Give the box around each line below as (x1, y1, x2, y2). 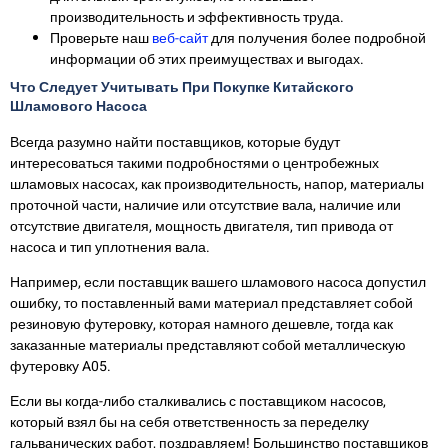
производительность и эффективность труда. (50, 6, 344, 28)
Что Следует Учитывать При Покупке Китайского (10, 76, 354, 97)
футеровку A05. (10, 356, 111, 378)
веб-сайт (152, 27, 208, 49)
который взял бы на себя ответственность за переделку (10, 412, 369, 434)
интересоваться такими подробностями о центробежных (10, 152, 379, 174)
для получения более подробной (208, 27, 426, 49)
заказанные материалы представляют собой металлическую (10, 335, 406, 357)
